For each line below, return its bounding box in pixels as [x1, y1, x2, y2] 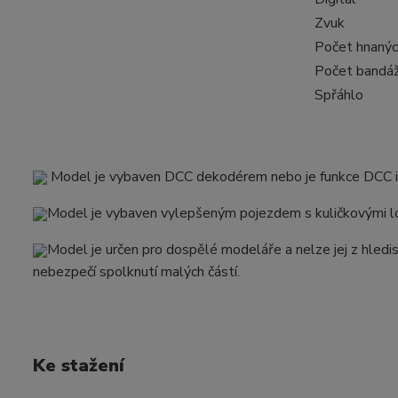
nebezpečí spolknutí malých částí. [33, 262, 240, 283]
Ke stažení [33, 354, 124, 378]
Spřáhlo [314, 85, 363, 106]
